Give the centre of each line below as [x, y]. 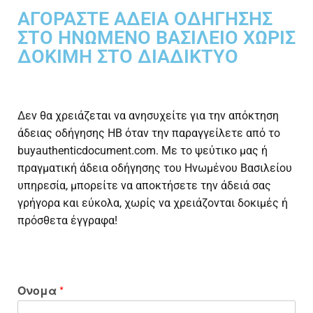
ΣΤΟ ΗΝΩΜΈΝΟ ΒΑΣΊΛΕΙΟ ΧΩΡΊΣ [156, 38]
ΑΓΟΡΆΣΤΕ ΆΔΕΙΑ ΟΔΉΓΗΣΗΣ [145, 19]
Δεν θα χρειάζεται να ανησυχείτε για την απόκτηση [148, 116]
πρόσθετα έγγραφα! [67, 221]
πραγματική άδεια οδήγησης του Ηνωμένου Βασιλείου [155, 168]
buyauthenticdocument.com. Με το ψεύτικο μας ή [143, 151]
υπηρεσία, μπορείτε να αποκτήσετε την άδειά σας [144, 186]
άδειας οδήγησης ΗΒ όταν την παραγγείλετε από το [149, 133]
